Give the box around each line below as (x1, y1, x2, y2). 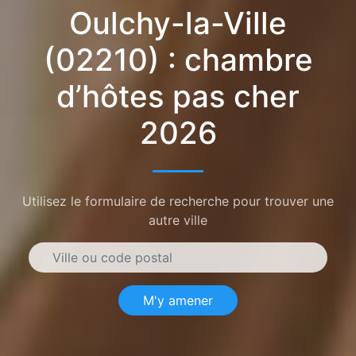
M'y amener (143, 292, 213, 308)
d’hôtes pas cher (56, 76, 300, 115)
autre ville (149, 211, 207, 228)
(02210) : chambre (43, 40, 313, 79)
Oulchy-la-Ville (69, 3, 287, 42)
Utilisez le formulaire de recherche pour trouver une (22, 192, 334, 209)
